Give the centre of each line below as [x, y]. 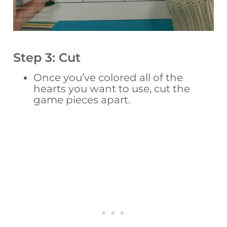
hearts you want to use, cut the [112, 89]
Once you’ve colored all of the [108, 78]
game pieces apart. [82, 100]
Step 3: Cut [47, 58]
